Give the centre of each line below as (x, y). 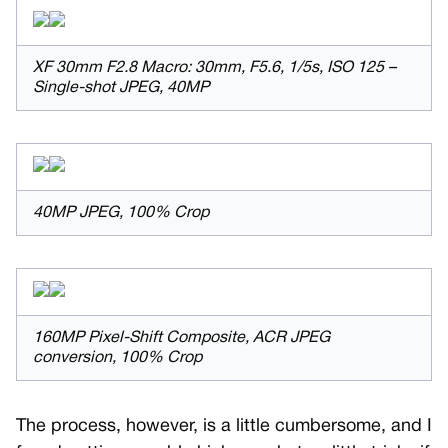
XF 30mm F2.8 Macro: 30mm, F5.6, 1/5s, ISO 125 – (214, 68)
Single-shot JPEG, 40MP (121, 88)
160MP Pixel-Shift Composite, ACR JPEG (181, 338)
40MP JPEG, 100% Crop (121, 213)
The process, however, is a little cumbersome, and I (224, 427)
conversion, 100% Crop (117, 358)
